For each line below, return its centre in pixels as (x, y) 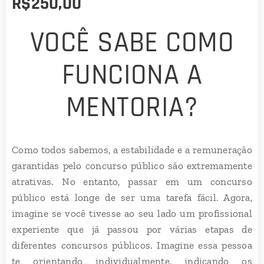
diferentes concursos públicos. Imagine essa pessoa (132, 245)
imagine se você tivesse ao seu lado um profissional (132, 213)
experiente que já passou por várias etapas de (132, 229)
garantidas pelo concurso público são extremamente (132, 166)
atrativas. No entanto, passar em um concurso (132, 181)
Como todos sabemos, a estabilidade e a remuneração (132, 150)
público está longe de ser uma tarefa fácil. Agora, (132, 197)
